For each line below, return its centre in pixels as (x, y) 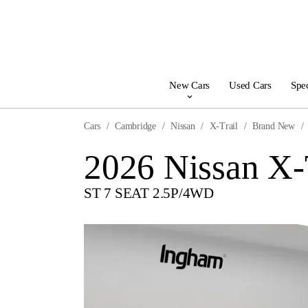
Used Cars (250, 85)
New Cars (189, 85)
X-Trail (223, 126)
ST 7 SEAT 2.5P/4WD (149, 192)
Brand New (273, 126)
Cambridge (136, 126)
